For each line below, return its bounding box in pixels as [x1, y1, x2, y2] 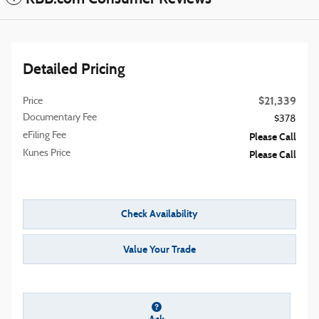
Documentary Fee [23, 112, 97, 123]
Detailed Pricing [23, 59, 125, 78]
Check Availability [121, 207, 198, 220]
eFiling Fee [23, 130, 66, 141]
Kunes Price [23, 147, 70, 159]
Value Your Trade [123, 243, 196, 256]
